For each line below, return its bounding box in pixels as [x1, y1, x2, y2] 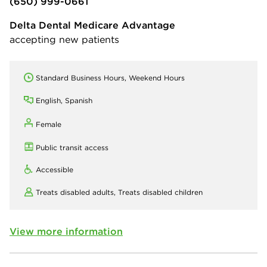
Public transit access [36, 142, 108, 152]
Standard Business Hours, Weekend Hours [36, 73, 185, 82]
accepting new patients [10, 33, 119, 45]
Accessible [36, 164, 73, 174]
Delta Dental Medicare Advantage [10, 18, 175, 31]
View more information [10, 225, 123, 237]
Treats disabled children [118, 187, 203, 197]
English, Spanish [36, 95, 92, 105]
